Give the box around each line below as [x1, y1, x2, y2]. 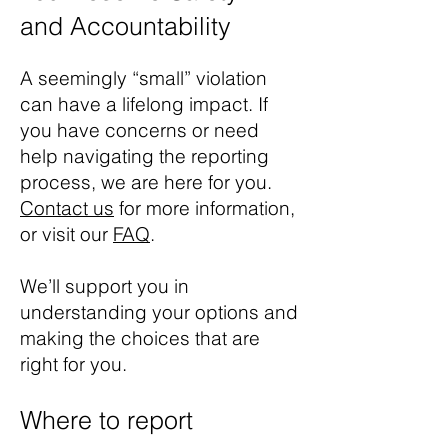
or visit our [20, 222, 113, 246]
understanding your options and [20, 300, 298, 324]
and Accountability [20, 11, 231, 41]
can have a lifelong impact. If [20, 92, 268, 116]
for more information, [114, 196, 295, 220]
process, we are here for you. [20, 170, 272, 194]
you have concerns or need [20, 118, 259, 142]
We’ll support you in [20, 274, 189, 298]
